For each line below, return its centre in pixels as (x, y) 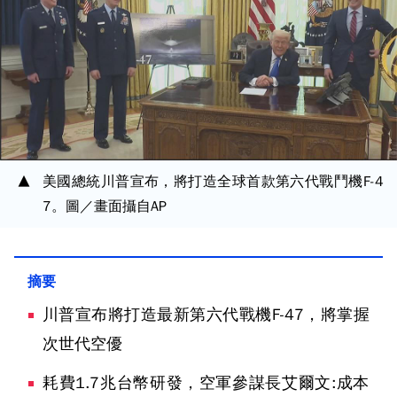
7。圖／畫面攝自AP (105, 206)
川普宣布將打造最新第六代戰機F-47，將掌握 (206, 315)
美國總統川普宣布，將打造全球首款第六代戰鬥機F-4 (213, 182)
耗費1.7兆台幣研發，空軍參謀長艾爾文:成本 (206, 383)
